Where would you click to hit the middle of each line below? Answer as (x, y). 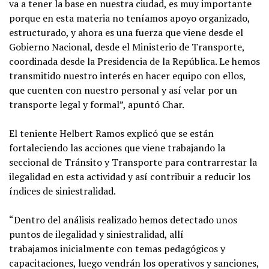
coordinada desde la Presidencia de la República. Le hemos (134, 62)
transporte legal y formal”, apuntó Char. (97, 105)
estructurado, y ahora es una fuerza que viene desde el (126, 33)
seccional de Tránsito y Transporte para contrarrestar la (133, 162)
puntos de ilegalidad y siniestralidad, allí (96, 234)
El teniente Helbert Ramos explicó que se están (111, 134)
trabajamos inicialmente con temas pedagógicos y (117, 249)
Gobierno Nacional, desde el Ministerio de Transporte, (127, 47)
